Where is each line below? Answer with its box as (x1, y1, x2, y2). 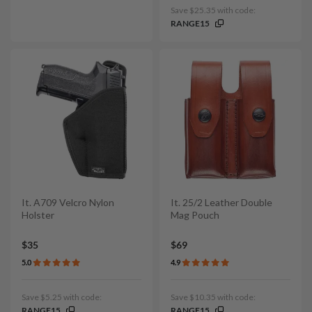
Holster (22, 208, 54, 221)
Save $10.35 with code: (171, 292, 256, 303)
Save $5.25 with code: (22, 292, 102, 303)
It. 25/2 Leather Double (171, 196, 272, 208)
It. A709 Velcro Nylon (22, 196, 114, 208)
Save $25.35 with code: (171, 4, 256, 15)
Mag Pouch (171, 208, 219, 221)
